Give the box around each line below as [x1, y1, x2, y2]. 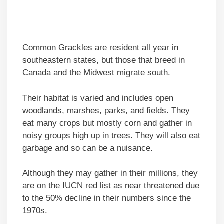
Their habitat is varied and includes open [22, 93, 173, 103]
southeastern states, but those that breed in [22, 55, 185, 65]
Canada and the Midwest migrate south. [22, 68, 170, 78]
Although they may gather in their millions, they [22, 168, 198, 178]
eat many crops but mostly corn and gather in [22, 118, 192, 128]
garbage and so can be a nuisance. [22, 143, 155, 153]
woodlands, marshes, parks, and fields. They [22, 105, 190, 115]
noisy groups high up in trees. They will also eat [22, 130, 200, 140]
